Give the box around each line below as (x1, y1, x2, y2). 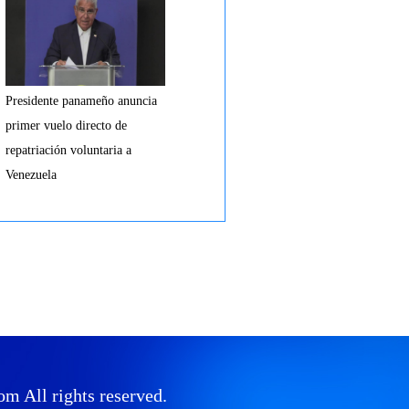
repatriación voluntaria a (5, 143, 131, 157)
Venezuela (5, 168, 57, 182)
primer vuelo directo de (5, 119, 127, 132)
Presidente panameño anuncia (5, 94, 157, 108)
